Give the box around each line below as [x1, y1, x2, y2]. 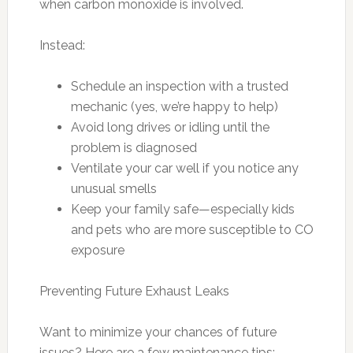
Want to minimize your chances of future [39, 324, 277, 340]
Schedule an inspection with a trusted [70, 78, 288, 94]
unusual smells [70, 180, 157, 196]
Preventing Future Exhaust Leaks [39, 283, 229, 299]
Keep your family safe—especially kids [70, 201, 295, 217]
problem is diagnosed [70, 139, 197, 155]
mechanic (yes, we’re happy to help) [70, 98, 278, 114]
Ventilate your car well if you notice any [70, 160, 299, 176]
